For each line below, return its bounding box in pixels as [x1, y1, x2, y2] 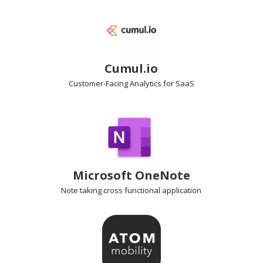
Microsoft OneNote [72, 167, 190, 183]
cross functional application [102, 184, 202, 195]
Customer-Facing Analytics [68, 77, 161, 89]
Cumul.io [104, 60, 159, 76]
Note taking [61, 184, 102, 195]
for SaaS [161, 77, 194, 89]
